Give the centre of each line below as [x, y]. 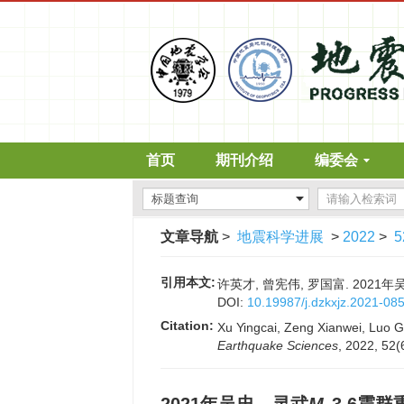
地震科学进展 [280, 237]
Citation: [187, 326]
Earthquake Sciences [278, 345]
